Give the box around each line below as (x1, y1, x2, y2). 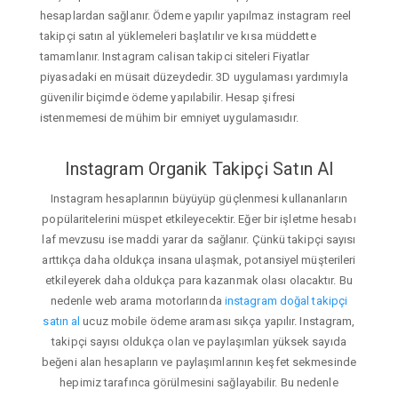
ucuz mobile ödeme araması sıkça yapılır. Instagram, (80, 314, 355, 329)
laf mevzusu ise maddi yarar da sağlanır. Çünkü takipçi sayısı (42, 233, 356, 247)
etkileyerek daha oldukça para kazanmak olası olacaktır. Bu (45, 274, 353, 288)
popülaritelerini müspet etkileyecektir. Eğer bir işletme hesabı (42, 212, 356, 227)
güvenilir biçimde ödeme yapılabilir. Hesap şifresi (40, 90, 296, 104)
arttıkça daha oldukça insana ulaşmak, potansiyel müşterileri (42, 253, 356, 267)
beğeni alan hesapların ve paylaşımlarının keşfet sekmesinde (42, 355, 356, 370)
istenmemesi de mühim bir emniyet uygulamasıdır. (40, 110, 298, 124)
